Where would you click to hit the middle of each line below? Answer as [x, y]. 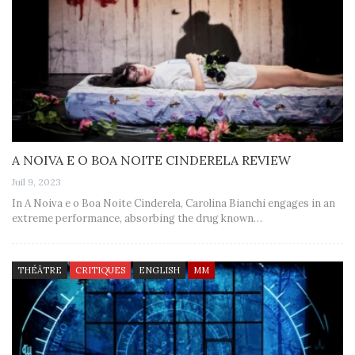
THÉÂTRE [40, 270]
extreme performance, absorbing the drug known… [137, 218]
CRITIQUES [100, 270]
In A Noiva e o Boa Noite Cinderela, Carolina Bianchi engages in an [174, 203]
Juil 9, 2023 [36, 181]
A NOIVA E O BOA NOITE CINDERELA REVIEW [151, 160]
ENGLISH [159, 270]
